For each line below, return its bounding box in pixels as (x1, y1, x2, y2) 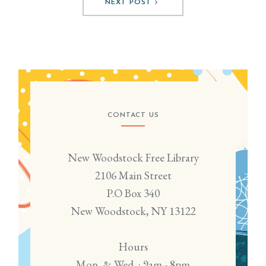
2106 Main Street (94, 168, 172, 183)
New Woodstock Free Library (67, 150, 199, 166)
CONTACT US (107, 112, 159, 119)
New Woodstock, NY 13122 (70, 204, 196, 219)
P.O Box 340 (106, 186, 160, 201)
